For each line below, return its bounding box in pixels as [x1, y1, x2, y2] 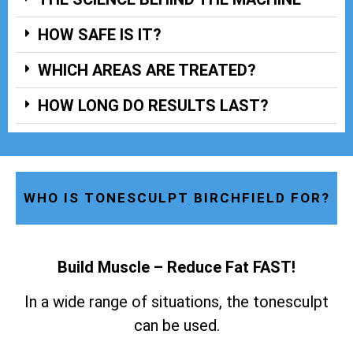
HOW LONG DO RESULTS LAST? [38, 95, 269, 115]
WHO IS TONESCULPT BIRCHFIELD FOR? [23, 189, 330, 206]
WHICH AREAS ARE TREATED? [38, 60, 256, 80]
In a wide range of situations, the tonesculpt [24, 292, 329, 312]
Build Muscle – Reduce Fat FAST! [58, 257, 295, 277]
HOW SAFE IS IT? [38, 24, 162, 44]
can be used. [133, 316, 220, 336]
